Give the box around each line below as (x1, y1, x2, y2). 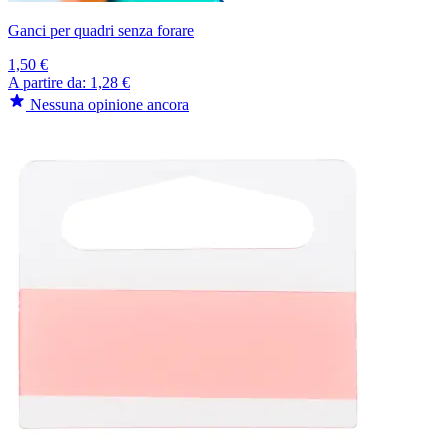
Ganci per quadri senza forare (8, 21, 194, 39)
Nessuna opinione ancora (30, 95, 189, 113)
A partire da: (8, 73, 90, 91)
